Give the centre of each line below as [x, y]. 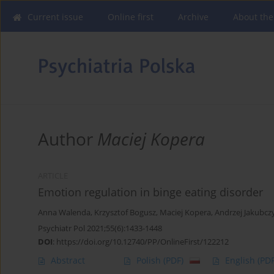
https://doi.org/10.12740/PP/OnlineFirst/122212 [143, 242]
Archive [193, 17]
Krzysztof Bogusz [125, 213]
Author [68, 139]
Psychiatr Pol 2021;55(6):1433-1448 [100, 228]
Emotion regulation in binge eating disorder [150, 192]
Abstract [68, 261]
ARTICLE [53, 176]
